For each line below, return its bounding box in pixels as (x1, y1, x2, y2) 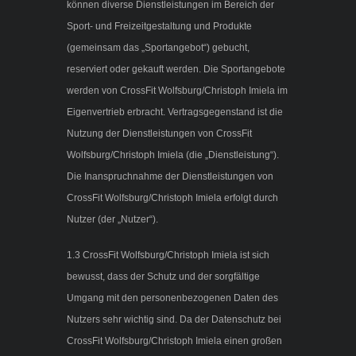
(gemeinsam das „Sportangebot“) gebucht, (67, 42, 250, 54)
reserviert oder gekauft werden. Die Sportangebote (67, 64, 285, 75)
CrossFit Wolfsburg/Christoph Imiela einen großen (67, 335, 282, 347)
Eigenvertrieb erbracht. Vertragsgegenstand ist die (67, 106, 283, 118)
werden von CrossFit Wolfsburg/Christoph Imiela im (67, 85, 288, 97)
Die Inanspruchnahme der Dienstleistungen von (67, 171, 273, 183)
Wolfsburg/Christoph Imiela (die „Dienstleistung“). (67, 149, 279, 161)
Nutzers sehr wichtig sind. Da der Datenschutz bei (67, 314, 281, 326)
